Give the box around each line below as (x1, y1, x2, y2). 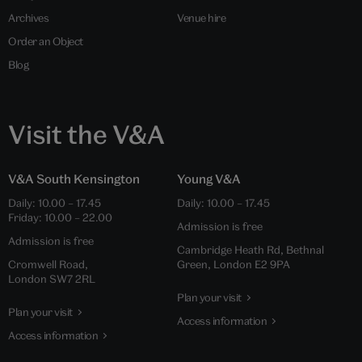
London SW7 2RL (8, 271, 95, 285)
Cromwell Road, (8, 257, 88, 271)
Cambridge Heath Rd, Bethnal (177, 242, 324, 256)
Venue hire (177, 11, 225, 24)
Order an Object (8, 34, 83, 48)
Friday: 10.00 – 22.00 (8, 210, 112, 224)
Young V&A (177, 170, 241, 186)
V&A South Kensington (8, 170, 140, 186)
